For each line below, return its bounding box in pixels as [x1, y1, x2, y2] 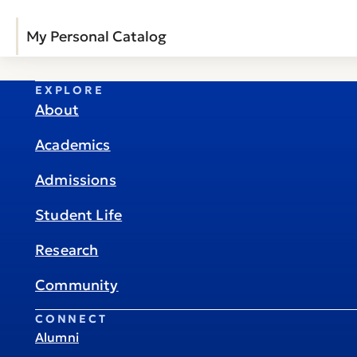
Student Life [35, 206, 123, 224]
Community [35, 276, 119, 294]
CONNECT [35, 312, 108, 326]
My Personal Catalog [26, 27, 167, 45]
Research [35, 241, 99, 259]
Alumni [35, 329, 79, 345]
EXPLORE [35, 83, 104, 97]
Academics [35, 135, 111, 154]
